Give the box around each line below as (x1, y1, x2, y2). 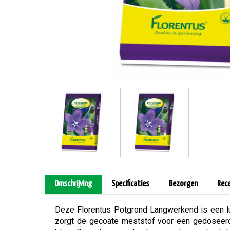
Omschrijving (54, 179, 92, 188)
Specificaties (111, 179, 149, 188)
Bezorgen (169, 179, 198, 188)
